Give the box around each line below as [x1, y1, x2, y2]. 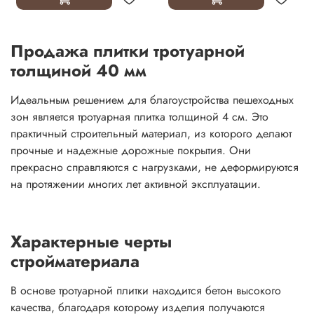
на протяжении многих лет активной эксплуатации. [11, 176, 261, 193]
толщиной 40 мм [11, 58, 146, 83]
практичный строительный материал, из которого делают [11, 125, 292, 142]
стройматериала [11, 249, 139, 274]
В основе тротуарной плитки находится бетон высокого [11, 282, 281, 299]
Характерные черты [11, 229, 172, 254]
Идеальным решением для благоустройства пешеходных [11, 92, 294, 109]
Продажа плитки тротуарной [11, 39, 245, 64]
